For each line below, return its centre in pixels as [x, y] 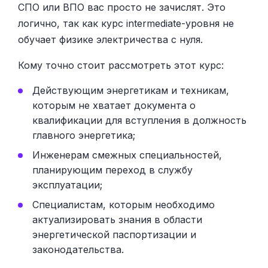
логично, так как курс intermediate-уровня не [126, 23]
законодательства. [78, 249]
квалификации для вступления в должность [139, 120]
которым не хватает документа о [114, 105]
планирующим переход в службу [112, 170]
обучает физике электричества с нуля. [110, 39]
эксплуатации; [67, 185]
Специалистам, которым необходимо [124, 204]
